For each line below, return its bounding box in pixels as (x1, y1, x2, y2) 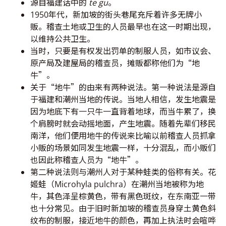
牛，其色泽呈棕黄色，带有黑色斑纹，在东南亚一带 (30, 190, 216, 202)
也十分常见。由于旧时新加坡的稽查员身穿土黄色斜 (30, 202, 216, 214)
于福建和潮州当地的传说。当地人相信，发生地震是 (30, 93, 216, 105)
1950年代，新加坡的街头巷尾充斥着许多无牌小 (30, 9, 202, 20)
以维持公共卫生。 (30, 33, 95, 44)
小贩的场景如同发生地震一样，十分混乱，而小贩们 (30, 142, 216, 153)
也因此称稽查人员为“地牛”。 (30, 154, 143, 165)
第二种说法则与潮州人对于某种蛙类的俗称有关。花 (30, 166, 216, 178)
